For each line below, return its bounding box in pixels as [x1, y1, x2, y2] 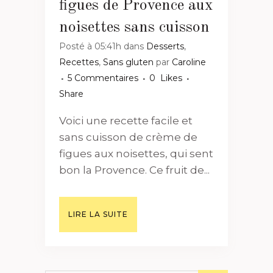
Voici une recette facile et [59, 115, 193, 127]
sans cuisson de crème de [59, 131, 197, 143]
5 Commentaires [68, 73, 138, 83]
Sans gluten [103, 57, 154, 68]
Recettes [59, 57, 99, 68]
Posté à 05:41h [59, 41, 121, 52]
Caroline [172, 57, 206, 68]
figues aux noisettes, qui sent [59, 147, 213, 160]
